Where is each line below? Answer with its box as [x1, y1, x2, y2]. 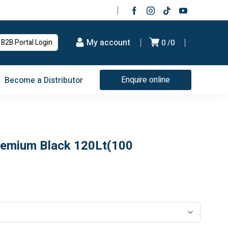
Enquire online [121, 74, 170, 86]
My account [87, 37, 130, 49]
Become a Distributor [5, 74, 83, 87]
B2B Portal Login [1, 37, 52, 48]
